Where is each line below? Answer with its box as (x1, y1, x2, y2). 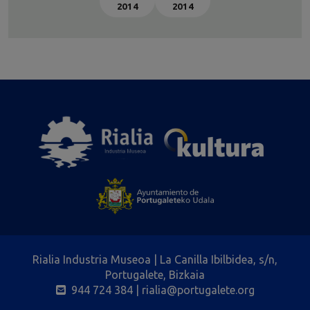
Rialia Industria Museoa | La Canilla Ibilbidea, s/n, (33, 253, 277, 266)
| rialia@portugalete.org (132, 284, 255, 297)
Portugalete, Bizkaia (105, 268, 205, 282)
